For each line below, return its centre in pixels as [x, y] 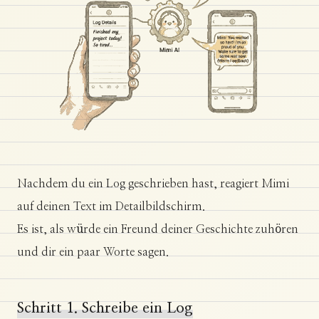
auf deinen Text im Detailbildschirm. [111, 207]
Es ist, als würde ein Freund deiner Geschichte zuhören [158, 230]
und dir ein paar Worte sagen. [93, 252]
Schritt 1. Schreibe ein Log [105, 308]
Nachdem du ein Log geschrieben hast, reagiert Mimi [153, 184]
